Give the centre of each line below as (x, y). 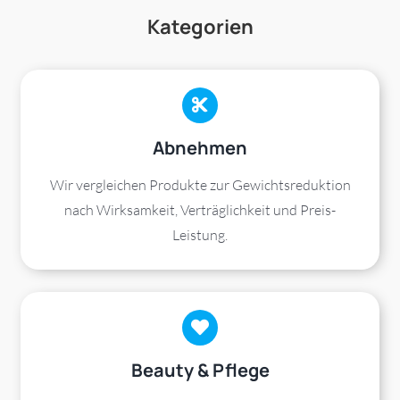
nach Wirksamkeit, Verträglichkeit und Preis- (200, 210)
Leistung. (200, 235)
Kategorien (200, 27)
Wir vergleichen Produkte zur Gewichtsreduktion (200, 185)
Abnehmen (200, 148)
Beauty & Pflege (200, 371)
